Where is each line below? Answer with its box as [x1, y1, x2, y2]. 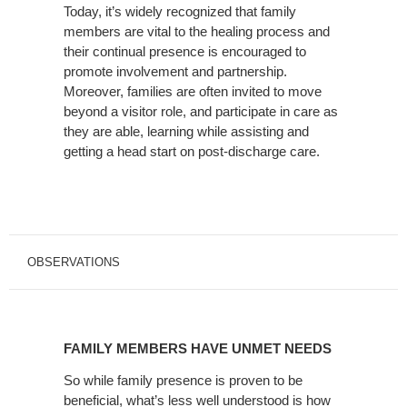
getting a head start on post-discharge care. [64, 143, 320, 159]
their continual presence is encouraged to [64, 43, 306, 59]
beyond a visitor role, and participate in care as [64, 103, 338, 119]
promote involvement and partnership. [64, 63, 287, 79]
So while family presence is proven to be [64, 372, 303, 388]
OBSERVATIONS [27, 254, 120, 269]
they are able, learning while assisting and [64, 123, 309, 139]
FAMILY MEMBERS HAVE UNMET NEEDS [64, 340, 332, 356]
